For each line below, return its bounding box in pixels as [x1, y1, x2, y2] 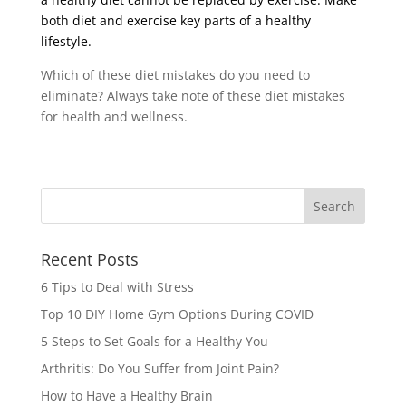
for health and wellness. [40, 108, 188, 126]
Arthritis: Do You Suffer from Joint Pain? [40, 360, 279, 378]
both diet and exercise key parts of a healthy [40, 12, 311, 30]
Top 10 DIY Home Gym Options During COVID [40, 305, 314, 324]
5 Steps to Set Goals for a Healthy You [40, 333, 268, 351]
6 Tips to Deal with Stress [40, 278, 194, 296]
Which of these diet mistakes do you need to [40, 66, 310, 84]
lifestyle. [40, 33, 95, 51]
